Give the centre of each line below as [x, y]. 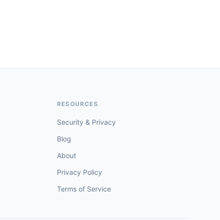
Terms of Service [84, 189]
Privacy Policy [80, 172]
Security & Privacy [86, 122]
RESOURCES [78, 104]
